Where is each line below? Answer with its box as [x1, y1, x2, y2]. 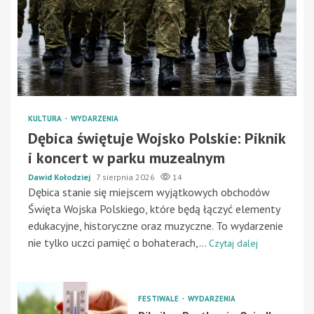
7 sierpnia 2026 [96, 171, 157, 182]
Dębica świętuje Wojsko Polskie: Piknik [28, 128, 285, 148]
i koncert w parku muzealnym [28, 147, 225, 168]
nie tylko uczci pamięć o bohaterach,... [28, 235, 209, 250]
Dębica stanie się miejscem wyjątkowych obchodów [28, 184, 270, 199]
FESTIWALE [137, 294, 181, 304]
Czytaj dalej [209, 236, 258, 250]
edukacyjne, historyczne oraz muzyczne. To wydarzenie [28, 218, 283, 233]
